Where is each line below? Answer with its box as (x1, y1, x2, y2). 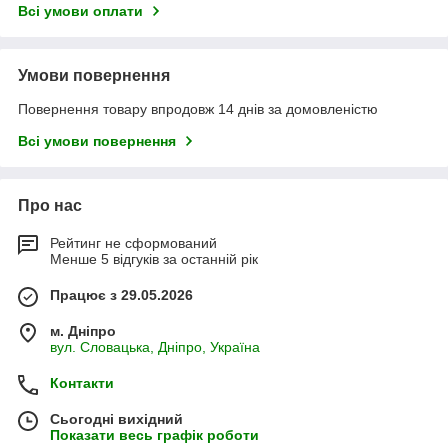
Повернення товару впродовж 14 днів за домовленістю (18, 100, 378, 117)
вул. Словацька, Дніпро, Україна (50, 338, 260, 355)
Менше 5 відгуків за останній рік (50, 250, 258, 267)
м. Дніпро (50, 322, 116, 339)
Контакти (50, 374, 114, 391)
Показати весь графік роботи (50, 426, 259, 443)
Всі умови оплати (18, 2, 143, 19)
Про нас (18, 196, 82, 214)
